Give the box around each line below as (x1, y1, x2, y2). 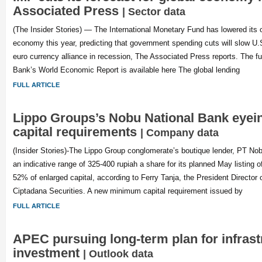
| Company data (140, 126, 219, 139)
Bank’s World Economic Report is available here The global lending (12, 65, 240, 74)
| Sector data (122, 5, 185, 18)
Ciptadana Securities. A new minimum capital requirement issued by (12, 187, 243, 195)
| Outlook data (82, 247, 153, 260)
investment (12, 246, 83, 260)
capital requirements (12, 125, 140, 139)
